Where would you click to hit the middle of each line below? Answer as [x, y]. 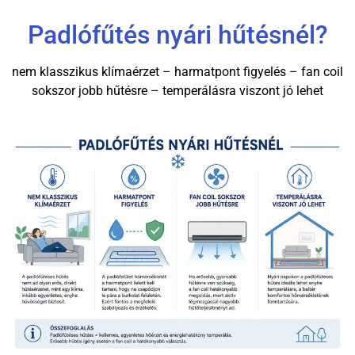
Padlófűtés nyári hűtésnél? [177, 35]
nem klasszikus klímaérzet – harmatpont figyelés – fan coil [177, 72]
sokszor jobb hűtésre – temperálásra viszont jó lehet [177, 91]
